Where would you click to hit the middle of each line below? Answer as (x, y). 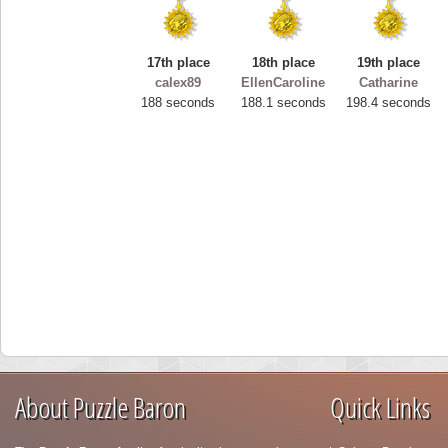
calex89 (178, 83)
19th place (388, 63)
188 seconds (178, 103)
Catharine (388, 83)
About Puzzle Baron (100, 407)
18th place (283, 63)
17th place (178, 63)
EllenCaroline (283, 83)
